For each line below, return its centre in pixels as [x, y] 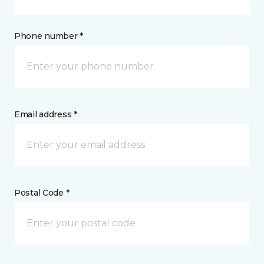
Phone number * [49, 36]
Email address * [46, 114]
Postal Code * [42, 193]
